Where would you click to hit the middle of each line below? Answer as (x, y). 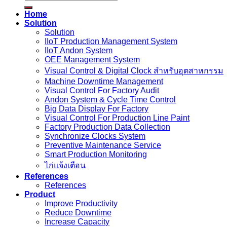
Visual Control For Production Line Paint (117, 118)
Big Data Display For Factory (97, 109)
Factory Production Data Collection (107, 127)
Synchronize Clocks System (95, 136)
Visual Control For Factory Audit (102, 91)
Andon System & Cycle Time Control (110, 100)
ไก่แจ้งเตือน (65, 166)
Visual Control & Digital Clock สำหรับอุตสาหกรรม (134, 71)
